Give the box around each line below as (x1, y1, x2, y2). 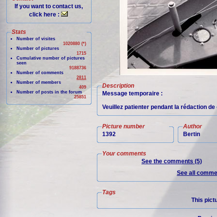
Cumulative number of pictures (16, 56, 85, 61)
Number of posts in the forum (16, 90, 82, 94)
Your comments (102, 150, 146, 157)
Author (183, 123, 202, 130)
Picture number (102, 123, 145, 130)
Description (102, 82, 134, 89)
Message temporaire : (102, 90, 163, 97)
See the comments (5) (141, 158, 202, 165)
